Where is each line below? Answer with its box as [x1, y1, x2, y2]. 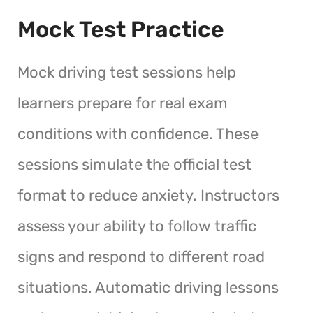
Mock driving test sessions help [17, 62, 236, 82]
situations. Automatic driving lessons [17, 277, 279, 297]
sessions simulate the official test [17, 154, 252, 174]
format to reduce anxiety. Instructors [17, 185, 279, 205]
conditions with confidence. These [17, 124, 259, 143]
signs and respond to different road [17, 247, 265, 266]
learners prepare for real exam [17, 93, 228, 112]
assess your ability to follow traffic [17, 216, 256, 235]
